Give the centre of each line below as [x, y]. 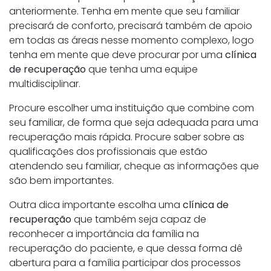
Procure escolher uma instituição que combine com [132, 108]
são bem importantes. [61, 181]
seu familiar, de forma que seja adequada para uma [134, 123]
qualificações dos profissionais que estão [108, 152]
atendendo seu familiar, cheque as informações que [134, 166]
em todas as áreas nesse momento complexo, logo [132, 41]
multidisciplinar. [45, 84]
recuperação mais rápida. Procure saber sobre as [127, 137]
